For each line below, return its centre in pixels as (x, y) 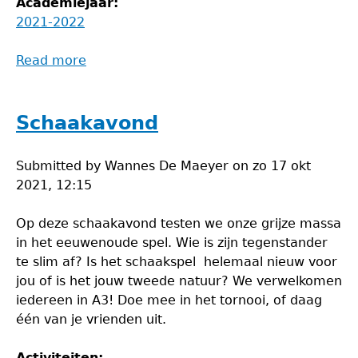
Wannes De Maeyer (167, 166)
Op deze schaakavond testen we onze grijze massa (179, 223)
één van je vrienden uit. (91, 319)
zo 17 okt (282, 166)
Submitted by (60, 166)
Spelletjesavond (136, 80)
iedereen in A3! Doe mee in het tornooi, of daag (169, 300)
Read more (51, 60)
